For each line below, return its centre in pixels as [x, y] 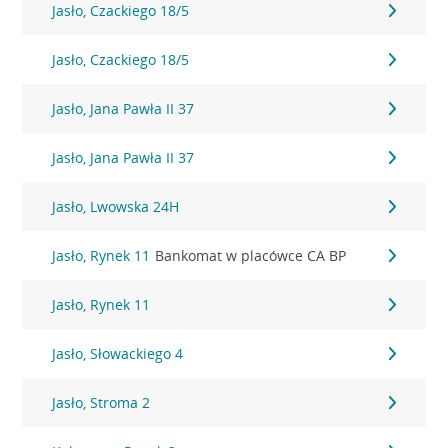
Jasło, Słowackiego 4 [118, 353]
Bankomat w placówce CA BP [251, 255]
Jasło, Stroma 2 [101, 402]
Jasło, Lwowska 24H [116, 206]
